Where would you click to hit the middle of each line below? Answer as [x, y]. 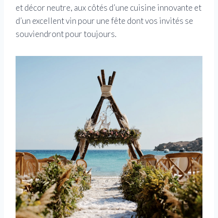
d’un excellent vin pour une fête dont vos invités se [104, 20]
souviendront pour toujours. [66, 34]
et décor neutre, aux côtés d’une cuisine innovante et [109, 7]
